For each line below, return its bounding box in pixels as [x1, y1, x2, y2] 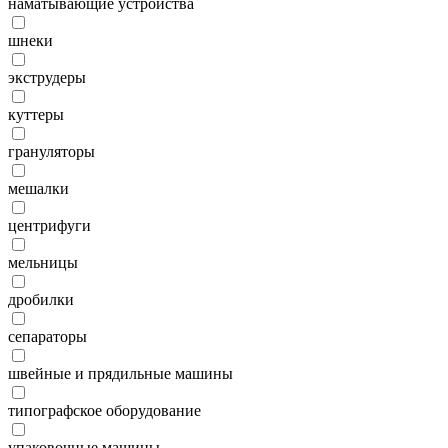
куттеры [8, 106, 64, 124]
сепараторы [8, 328, 87, 346]
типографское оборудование [8, 402, 201, 420]
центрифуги [8, 217, 91, 235]
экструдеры [8, 69, 86, 87]
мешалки [8, 180, 69, 198]
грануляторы [8, 143, 95, 161]
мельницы [8, 254, 78, 272]
